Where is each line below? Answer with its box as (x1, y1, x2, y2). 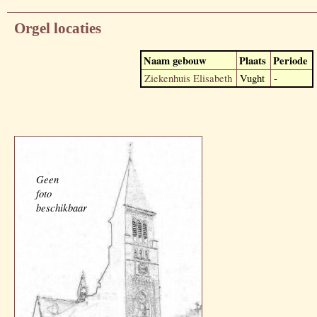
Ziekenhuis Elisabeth (144, 71, 232, 85)
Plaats (238, 52, 266, 68)
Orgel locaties (14, 20, 101, 38)
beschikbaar (36, 200, 87, 214)
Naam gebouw (143, 52, 207, 68)
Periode (272, 52, 308, 68)
